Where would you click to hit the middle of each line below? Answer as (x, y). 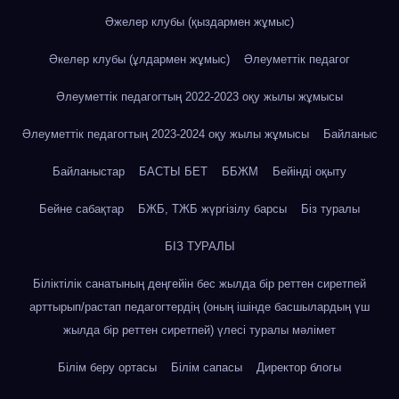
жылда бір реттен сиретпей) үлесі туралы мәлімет (199, 330)
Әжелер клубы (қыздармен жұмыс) (199, 22)
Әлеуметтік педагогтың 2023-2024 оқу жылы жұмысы (165, 134)
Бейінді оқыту (309, 172)
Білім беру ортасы (107, 368)
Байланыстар (89, 172)
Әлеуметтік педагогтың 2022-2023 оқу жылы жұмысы (199, 97)
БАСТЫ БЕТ (173, 172)
